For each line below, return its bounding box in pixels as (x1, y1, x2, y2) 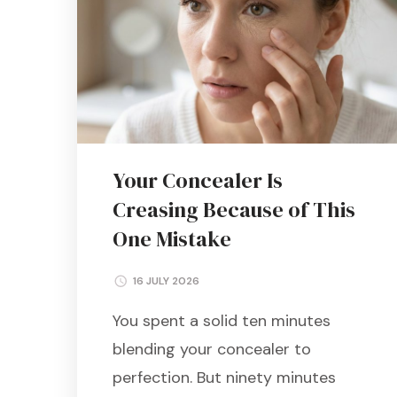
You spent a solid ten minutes (113, 309, 331, 331)
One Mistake (113, 223, 231, 253)
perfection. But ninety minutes (113, 366, 336, 388)
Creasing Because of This (113, 194, 355, 224)
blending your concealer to (113, 338, 311, 360)
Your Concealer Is (113, 165, 283, 195)
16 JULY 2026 (133, 273, 199, 288)
